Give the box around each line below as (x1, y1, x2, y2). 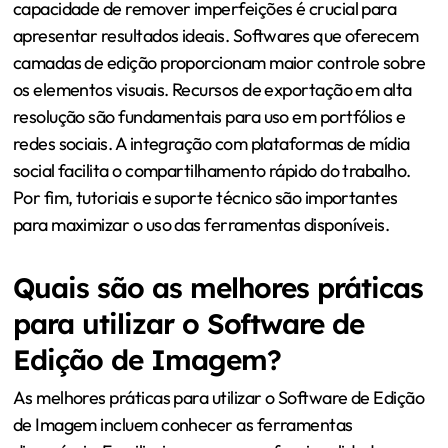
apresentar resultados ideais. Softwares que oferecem (12, 23, 419, 47)
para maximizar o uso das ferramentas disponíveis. (12, 212, 390, 236)
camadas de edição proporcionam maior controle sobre (12, 50, 426, 74)
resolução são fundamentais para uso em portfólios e (12, 104, 406, 128)
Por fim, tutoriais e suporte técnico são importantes (12, 185, 398, 209)
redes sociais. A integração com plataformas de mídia (12, 131, 410, 155)
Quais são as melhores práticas (12, 269, 423, 305)
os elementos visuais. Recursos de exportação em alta (12, 77, 412, 101)
